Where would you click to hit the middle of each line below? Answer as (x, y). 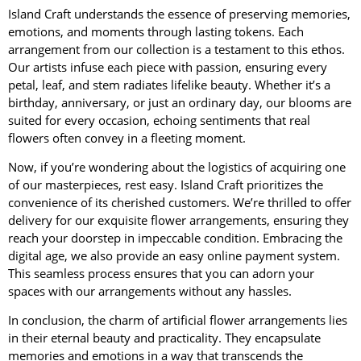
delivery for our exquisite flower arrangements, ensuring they (178, 220)
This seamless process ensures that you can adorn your (161, 274)
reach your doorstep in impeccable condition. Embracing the (175, 238)
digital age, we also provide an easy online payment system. (174, 256)
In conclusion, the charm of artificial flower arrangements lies (178, 320)
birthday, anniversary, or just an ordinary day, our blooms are (180, 102)
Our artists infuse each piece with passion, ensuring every (168, 66)
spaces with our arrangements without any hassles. (150, 291)
